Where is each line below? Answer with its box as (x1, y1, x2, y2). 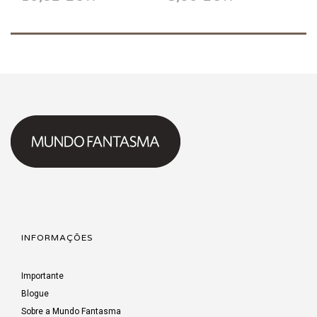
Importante (21, 270, 64, 281)
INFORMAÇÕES (21, 232, 93, 243)
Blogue (21, 288, 49, 299)
